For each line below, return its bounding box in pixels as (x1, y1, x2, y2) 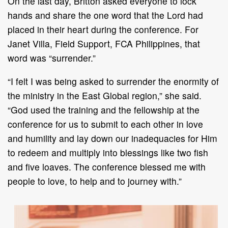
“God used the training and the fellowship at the (8, 103, 199, 116)
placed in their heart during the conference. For (8, 22, 198, 36)
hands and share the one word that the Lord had (8, 8, 203, 21)
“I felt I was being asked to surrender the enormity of (8, 74, 219, 88)
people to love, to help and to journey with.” (8, 174, 182, 187)
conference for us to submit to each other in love (8, 117, 203, 130)
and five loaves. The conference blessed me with (8, 160, 206, 173)
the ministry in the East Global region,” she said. (8, 89, 202, 102)
